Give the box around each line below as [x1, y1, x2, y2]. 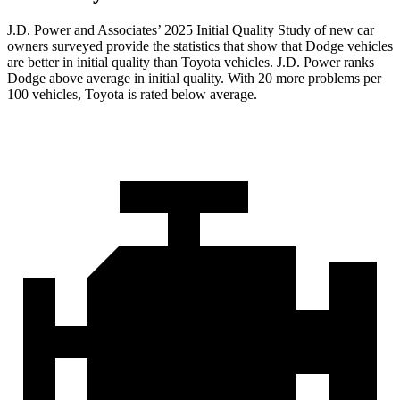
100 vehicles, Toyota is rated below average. [7, 87, 257, 103]
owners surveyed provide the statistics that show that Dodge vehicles [7, 38, 393, 54]
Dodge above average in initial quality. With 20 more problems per [7, 71, 381, 87]
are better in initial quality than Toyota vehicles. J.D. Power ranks [7, 54, 374, 71]
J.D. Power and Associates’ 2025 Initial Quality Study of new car [7, 22, 374, 38]
